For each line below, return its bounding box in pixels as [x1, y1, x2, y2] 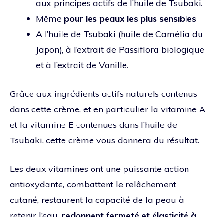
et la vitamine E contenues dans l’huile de [10, 119, 177, 130]
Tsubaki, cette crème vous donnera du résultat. [10, 134, 199, 146]
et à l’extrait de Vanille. [36, 59, 128, 71]
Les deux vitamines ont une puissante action [10, 163, 189, 174]
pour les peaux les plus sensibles [64, 13, 196, 24]
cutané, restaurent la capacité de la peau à [10, 194, 184, 205]
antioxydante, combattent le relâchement [10, 178, 176, 190]
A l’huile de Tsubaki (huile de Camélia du [36, 28, 203, 40]
